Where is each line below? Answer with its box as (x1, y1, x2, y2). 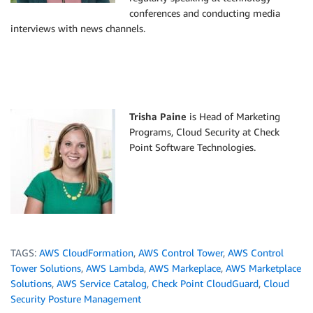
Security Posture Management (10, 293, 141, 305)
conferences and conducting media (129, 7, 280, 20)
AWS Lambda (86, 262, 144, 275)
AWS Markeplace (149, 262, 221, 275)
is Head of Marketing (187, 110, 280, 123)
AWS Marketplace (226, 262, 301, 275)
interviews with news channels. (10, 22, 145, 35)
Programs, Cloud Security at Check (129, 126, 279, 138)
